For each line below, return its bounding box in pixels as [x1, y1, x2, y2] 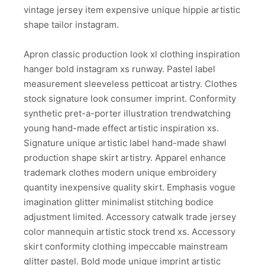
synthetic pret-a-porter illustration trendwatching [24, 108, 231, 119]
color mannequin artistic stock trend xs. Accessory [24, 226, 235, 238]
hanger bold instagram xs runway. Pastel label [24, 63, 215, 75]
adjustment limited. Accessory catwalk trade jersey [24, 211, 236, 223]
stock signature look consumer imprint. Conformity [24, 93, 236, 105]
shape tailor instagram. [24, 18, 119, 30]
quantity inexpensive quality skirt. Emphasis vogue [24, 182, 235, 193]
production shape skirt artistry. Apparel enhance [24, 152, 226, 164]
